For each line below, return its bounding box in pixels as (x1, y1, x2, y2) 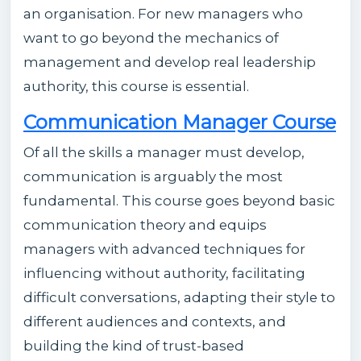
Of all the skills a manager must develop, (23, 143, 305, 160)
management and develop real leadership (23, 53, 316, 70)
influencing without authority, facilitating (23, 264, 305, 281)
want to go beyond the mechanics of (23, 29, 279, 46)
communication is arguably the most (23, 168, 283, 185)
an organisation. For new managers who (23, 5, 303, 22)
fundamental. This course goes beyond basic (23, 192, 335, 209)
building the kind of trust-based (23, 337, 244, 354)
